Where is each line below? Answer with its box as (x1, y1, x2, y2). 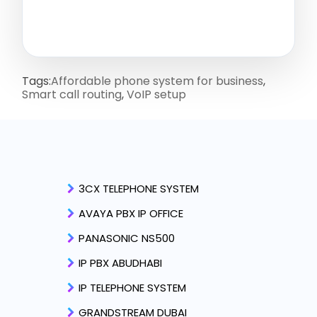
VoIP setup (127, 86, 186, 103)
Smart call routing (22, 86, 122, 103)
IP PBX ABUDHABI (79, 255, 162, 270)
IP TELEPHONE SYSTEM (79, 279, 186, 295)
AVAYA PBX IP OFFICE (79, 205, 183, 221)
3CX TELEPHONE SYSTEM (79, 180, 199, 196)
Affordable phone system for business (51, 72, 263, 89)
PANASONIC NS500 (79, 230, 175, 246)
